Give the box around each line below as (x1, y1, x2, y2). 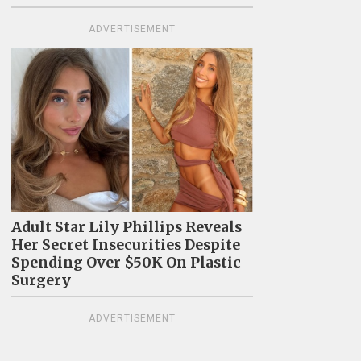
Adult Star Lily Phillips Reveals (10, 218, 242, 237)
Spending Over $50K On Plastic (10, 254, 241, 272)
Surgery (10, 272, 71, 290)
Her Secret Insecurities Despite (10, 236, 240, 255)
